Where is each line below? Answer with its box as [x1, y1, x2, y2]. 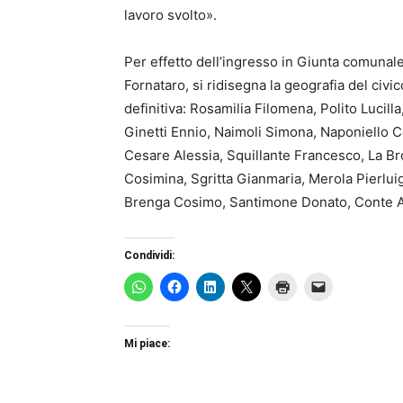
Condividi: [124, 248, 175, 262]
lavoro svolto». [124, 5, 217, 23]
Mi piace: [124, 336, 170, 350]
